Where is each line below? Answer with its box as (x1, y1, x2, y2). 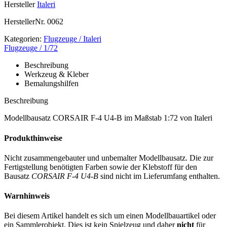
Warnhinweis (4, 192, 50, 201)
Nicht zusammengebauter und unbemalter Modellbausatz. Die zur (4, 153, 213, 162)
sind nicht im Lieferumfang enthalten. (98, 171, 220, 180)
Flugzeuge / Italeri (44, 34, 101, 44)
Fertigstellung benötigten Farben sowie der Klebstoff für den (4, 162, 197, 171)
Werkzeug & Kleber (24, 70, 89, 79)
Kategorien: (4, 34, 42, 44)
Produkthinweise (4, 133, 62, 142)
